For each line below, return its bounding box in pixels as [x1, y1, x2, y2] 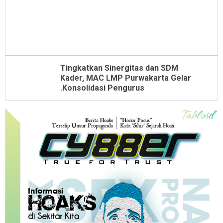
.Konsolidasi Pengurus [60, 83, 144, 93]
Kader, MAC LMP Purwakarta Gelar [60, 73, 191, 83]
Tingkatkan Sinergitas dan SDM [60, 63, 178, 73]
